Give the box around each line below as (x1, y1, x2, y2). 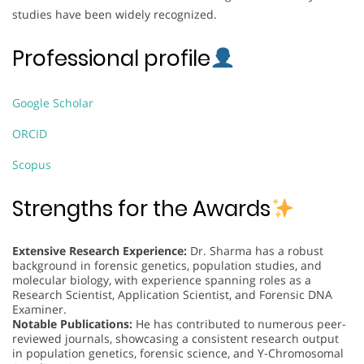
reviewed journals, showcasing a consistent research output (12, 330, 339, 346)
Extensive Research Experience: (12, 242, 187, 258)
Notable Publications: (12, 315, 132, 331)
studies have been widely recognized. (12, 6, 217, 22)
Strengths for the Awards (12, 193, 271, 223)
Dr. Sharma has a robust (187, 242, 323, 258)
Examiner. (12, 301, 67, 317)
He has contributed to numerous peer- (132, 315, 346, 331)
